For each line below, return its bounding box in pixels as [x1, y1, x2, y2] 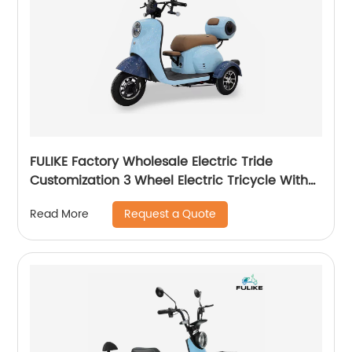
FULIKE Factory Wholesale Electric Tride [30, 151, 273, 172]
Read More [30, 205, 90, 224]
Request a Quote [124, 204, 217, 223]
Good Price [30, 189, 99, 210]
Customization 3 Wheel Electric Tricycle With [30, 170, 309, 191]
